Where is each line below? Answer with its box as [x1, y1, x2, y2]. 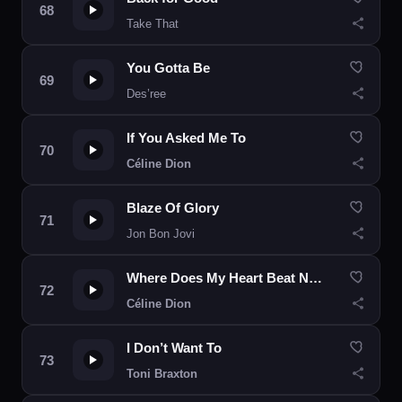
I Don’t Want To [127, 340, 222, 355]
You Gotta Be [127, 60, 210, 75]
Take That [127, 17, 179, 31]
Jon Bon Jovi [127, 227, 195, 240]
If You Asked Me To [127, 130, 246, 145]
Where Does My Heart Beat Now [309, 270, 322, 285]
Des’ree [127, 87, 166, 100]
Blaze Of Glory [127, 200, 219, 215]
